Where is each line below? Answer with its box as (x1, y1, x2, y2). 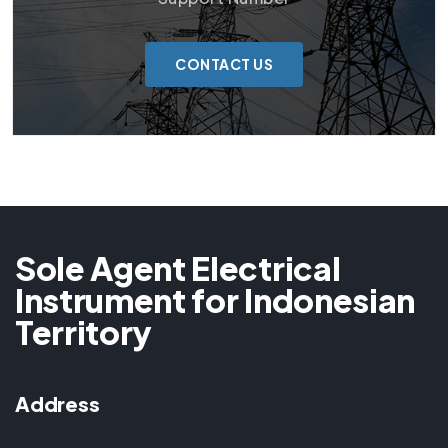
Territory (15, 312, 153, 352)
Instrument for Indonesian (15, 280, 415, 320)
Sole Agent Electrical (15, 248, 341, 288)
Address (15, 391, 100, 417)
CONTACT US (175, 54, 273, 73)
